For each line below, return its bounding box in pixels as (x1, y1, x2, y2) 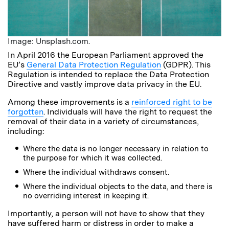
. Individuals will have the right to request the (43, 107, 212, 117)
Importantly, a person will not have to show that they (8, 209, 204, 219)
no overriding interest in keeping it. (23, 191, 149, 201)
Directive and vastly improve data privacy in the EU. (8, 79, 201, 89)
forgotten (8, 107, 43, 117)
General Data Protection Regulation (27, 60, 161, 70)
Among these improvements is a (8, 97, 131, 107)
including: (8, 126, 44, 136)
